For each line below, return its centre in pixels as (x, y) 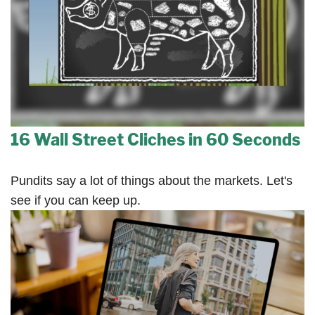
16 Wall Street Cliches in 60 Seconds (155, 140)
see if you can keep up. (76, 200)
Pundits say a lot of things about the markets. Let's (152, 180)
